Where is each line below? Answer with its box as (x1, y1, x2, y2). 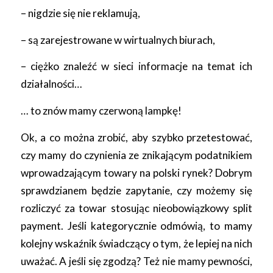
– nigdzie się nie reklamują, (20, 6, 140, 19)
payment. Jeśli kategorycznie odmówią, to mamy (20, 219, 253, 232)
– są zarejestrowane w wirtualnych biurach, (20, 33, 215, 46)
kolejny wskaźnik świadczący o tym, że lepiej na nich (20, 236, 253, 250)
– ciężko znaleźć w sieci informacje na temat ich (20, 60, 253, 73)
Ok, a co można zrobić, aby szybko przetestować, (20, 130, 253, 144)
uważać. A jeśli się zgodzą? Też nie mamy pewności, (20, 254, 253, 268)
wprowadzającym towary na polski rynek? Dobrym (20, 166, 253, 179)
